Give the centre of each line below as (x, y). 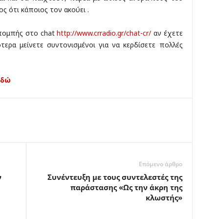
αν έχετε (167, 33)
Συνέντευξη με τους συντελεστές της (115, 177)
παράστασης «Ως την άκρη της (126, 187)
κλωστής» (164, 198)
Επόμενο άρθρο (160, 164)
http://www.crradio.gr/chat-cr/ (104, 33)
